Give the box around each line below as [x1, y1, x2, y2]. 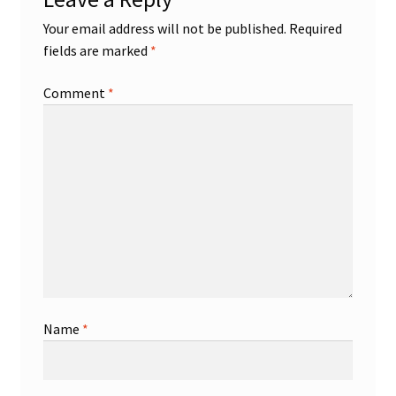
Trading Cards [19, 80, 103, 98]
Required [288, 19, 342, 37]
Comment [42, 83, 108, 102]
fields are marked [42, 41, 150, 59]
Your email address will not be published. [42, 19, 286, 37]
